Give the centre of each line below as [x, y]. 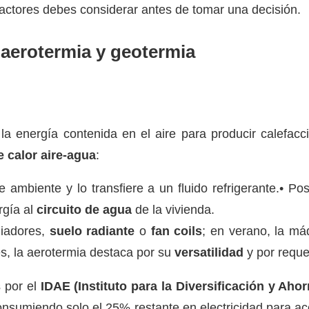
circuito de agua [84, 210]
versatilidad [209, 253]
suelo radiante [92, 231]
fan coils [177, 231]
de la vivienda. [173, 210]
